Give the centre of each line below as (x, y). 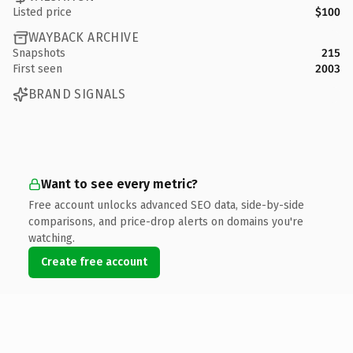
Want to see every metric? (119, 184)
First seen (37, 69)
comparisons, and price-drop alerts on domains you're (166, 221)
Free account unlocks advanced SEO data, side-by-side (166, 205)
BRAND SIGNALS (77, 94)
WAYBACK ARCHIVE (84, 37)
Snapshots (39, 53)
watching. (52, 238)
